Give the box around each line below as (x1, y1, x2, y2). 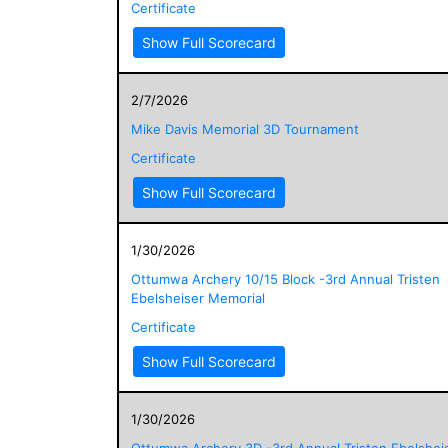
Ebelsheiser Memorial (131, 289, 265, 306)
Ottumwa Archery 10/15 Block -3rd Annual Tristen (131, 270, 440, 287)
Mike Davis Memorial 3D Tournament (131, 120, 359, 137)
